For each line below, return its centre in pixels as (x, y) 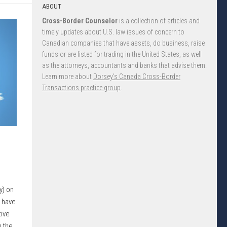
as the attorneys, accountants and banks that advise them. (124, 65)
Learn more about (68, 77)
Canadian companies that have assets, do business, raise (123, 43)
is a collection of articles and (159, 21)
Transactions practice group (81, 88)
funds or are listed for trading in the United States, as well (122, 54)
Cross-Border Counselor (80, 21)
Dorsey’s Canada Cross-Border (137, 77)
